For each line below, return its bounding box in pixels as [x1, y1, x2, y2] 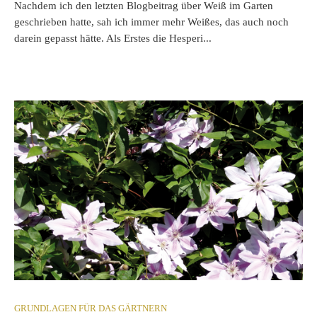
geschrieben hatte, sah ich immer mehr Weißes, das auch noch [14, 16, 289, 28]
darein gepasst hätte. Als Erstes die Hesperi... [14, 33, 212, 45]
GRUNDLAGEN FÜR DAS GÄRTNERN [14, 304, 167, 314]
